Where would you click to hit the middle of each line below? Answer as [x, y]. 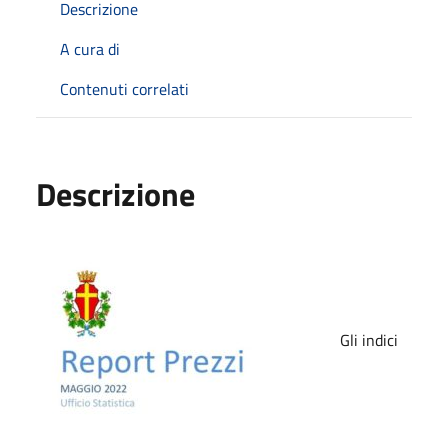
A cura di [90, 48]
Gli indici [367, 339]
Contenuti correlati [124, 88]
